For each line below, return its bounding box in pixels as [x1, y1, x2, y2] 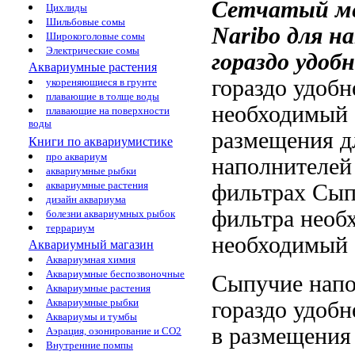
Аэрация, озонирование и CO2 [46, 325, 181, 337]
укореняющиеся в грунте [46, 76, 157, 88]
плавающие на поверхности [46, 105, 170, 116]
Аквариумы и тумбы [46, 311, 137, 323]
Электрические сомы [46, 44, 139, 56]
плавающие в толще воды [46, 90, 159, 102]
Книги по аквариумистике [29, 135, 173, 148]
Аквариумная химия [46, 254, 136, 265]
